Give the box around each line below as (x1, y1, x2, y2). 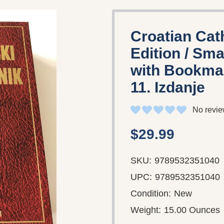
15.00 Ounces (164, 204, 220, 215)
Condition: (130, 188, 171, 198)
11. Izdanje (130, 78, 205, 95)
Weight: (130, 204, 161, 215)
